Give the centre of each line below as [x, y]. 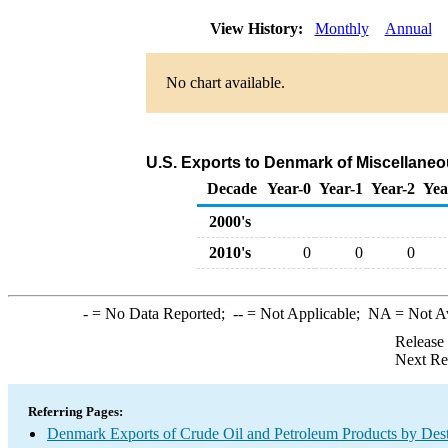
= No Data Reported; [160, 313]
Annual [408, 28]
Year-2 [393, 188]
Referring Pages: [75, 411]
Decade [232, 188]
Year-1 [341, 188]
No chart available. [225, 82]
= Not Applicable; [305, 313]
